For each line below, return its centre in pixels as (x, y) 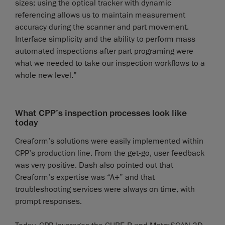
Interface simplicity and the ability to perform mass (105, 39)
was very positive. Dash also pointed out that (94, 165)
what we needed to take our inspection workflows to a (110, 63)
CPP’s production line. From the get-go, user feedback (110, 153)
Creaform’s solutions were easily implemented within (109, 141)
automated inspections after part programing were (104, 51)
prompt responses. (48, 201)
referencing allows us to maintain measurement (100, 15)
